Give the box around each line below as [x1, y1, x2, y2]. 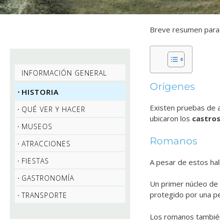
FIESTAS [22, 156, 49, 166]
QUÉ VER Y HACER [22, 105, 85, 114]
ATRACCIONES [22, 139, 71, 149]
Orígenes [150, 81, 195, 93]
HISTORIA [22, 87, 59, 97]
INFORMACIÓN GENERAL [22, 68, 107, 78]
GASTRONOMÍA [22, 173, 74, 183]
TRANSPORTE [22, 191, 67, 200]
